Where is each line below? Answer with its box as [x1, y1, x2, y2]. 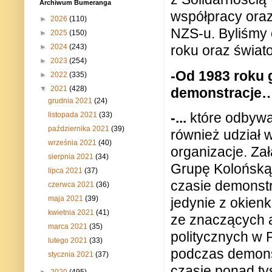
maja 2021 [48, 194, 86, 203]
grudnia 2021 [48, 97, 95, 106]
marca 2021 [48, 222, 90, 231]
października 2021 [48, 124, 112, 134]
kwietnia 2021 [48, 208, 97, 217]
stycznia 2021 [48, 250, 96, 259]
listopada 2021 [48, 110, 100, 120]
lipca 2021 [48, 166, 85, 175]
